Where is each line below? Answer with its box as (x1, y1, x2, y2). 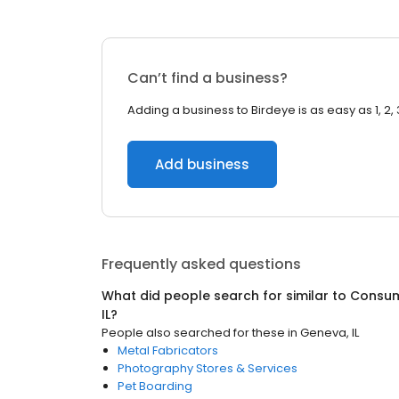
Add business (155, 155, 249, 174)
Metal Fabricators (118, 342, 218, 359)
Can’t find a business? (127, 68, 288, 88)
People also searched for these (102, 324, 285, 341)
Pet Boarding (118, 378, 192, 395)
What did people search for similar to (102, 287, 350, 305)
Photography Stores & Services (118, 360, 297, 377)
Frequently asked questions (102, 254, 301, 274)
